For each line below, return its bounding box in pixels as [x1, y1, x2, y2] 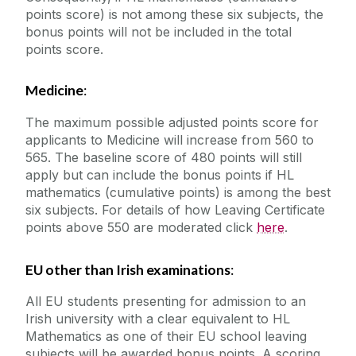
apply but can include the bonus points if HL [25, 166, 294, 183]
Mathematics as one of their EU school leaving [25, 328, 307, 345]
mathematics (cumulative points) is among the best [25, 184, 331, 200]
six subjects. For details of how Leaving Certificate [25, 201, 325, 218]
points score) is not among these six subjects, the [25, 6, 323, 22]
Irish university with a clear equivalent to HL [25, 311, 290, 327]
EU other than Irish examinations [25, 261, 230, 278]
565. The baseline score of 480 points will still [25, 149, 302, 165]
